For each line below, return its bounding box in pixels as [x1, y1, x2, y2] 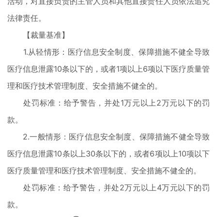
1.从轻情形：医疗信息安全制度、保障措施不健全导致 [7, 47, 210, 57]
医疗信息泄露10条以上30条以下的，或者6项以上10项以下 [7, 149, 210, 158]
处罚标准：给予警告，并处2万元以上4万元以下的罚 [7, 183, 210, 192]
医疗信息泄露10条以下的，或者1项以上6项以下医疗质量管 [7, 64, 210, 74]
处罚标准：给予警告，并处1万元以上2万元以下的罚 [7, 98, 210, 108]
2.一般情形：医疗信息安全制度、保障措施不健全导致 [7, 132, 210, 141]
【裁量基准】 [7, 30, 69, 40]
